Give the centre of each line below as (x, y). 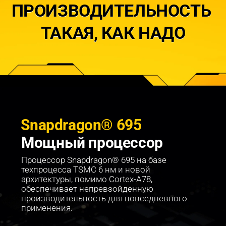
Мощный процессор (92, 143)
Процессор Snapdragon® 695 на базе (95, 160)
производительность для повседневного (105, 198)
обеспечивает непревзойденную (88, 189)
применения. (47, 208)
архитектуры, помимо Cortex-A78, (88, 179)
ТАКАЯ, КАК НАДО (113, 33)
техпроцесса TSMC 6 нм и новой (87, 169)
